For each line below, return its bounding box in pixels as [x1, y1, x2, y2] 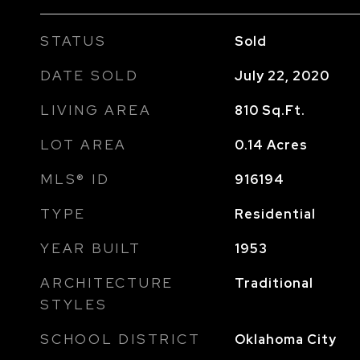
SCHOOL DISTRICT [40, 330, 201, 348]
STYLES [40, 296, 108, 313]
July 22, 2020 [234, 67, 329, 84]
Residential [234, 206, 316, 223]
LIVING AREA [40, 101, 152, 119]
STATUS [40, 32, 107, 50]
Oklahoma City [234, 331, 337, 348]
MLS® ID [40, 170, 110, 188]
